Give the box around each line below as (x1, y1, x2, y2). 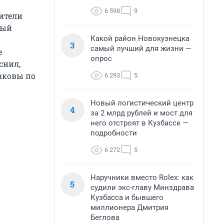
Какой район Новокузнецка (90, 34, 189, 43)
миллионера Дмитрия (90, 203, 168, 212)
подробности (90, 128, 137, 137)
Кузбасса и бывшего (90, 193, 163, 202)
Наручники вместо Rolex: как (90, 173, 193, 182)
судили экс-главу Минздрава (90, 183, 194, 192)
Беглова (90, 213, 119, 222)
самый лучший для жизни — (90, 44, 191, 53)
